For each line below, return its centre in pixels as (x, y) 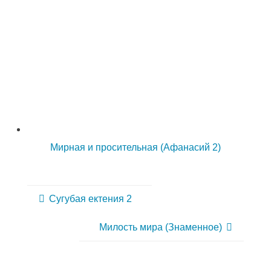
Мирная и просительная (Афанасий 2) (135, 147)
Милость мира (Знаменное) (160, 227)
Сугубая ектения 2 (91, 199)
